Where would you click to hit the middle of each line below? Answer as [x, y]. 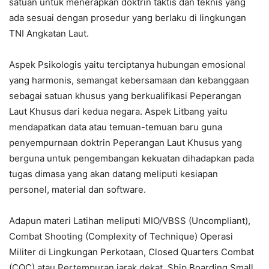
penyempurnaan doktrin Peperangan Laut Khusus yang [125, 143]
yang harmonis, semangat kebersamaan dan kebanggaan [129, 80]
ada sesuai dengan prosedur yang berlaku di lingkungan [128, 18]
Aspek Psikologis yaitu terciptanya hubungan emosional [127, 65]
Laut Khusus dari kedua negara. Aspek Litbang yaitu [118, 112]
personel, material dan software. [77, 190]
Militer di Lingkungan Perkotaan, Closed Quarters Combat [131, 252]
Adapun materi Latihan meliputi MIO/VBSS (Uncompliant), [130, 221]
